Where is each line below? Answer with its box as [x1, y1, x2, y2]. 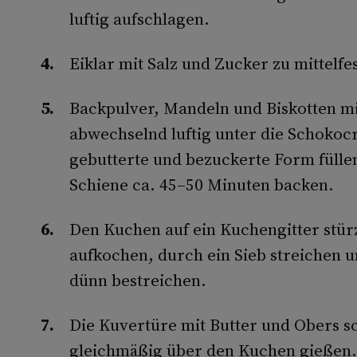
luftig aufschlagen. [69, 7, 210, 30]
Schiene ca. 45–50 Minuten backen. [69, 173, 334, 196]
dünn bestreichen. [69, 269, 206, 292]
